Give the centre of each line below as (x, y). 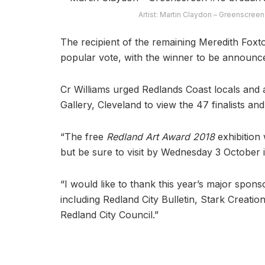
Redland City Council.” (109, 214)
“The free (83, 136)
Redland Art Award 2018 (161, 136)
